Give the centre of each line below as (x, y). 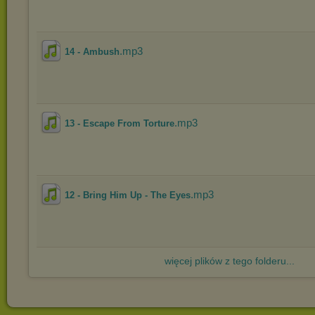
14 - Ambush (92, 52)
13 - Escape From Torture (120, 123)
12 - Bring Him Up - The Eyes (128, 195)
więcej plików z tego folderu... (229, 261)
